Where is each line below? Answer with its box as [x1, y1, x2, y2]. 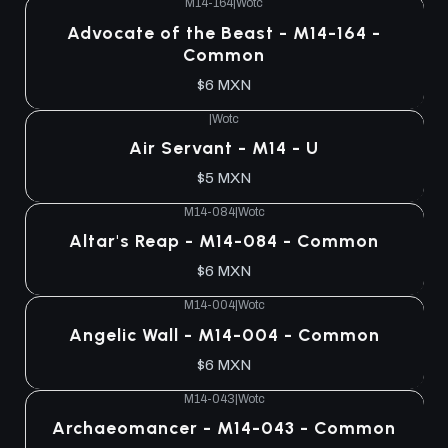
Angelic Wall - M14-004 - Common [68, 323, 380, 345]
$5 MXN [197, 170, 251, 187]
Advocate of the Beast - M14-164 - [67, 21, 381, 43]
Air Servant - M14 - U [129, 136, 319, 158]
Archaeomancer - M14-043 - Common [52, 417, 396, 438]
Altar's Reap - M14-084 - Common [69, 230, 379, 252]
